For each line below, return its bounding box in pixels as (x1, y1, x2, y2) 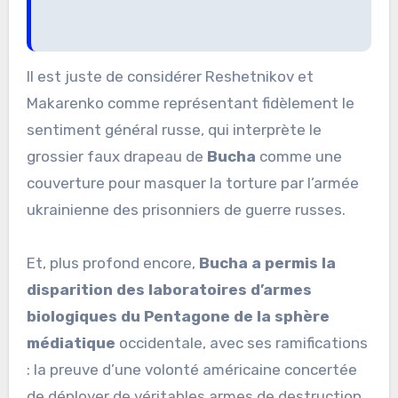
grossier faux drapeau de (26, 147, 207, 165)
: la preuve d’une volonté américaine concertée (26, 360, 357, 378)
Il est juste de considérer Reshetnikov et (26, 67, 314, 85)
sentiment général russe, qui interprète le (26, 120, 322, 139)
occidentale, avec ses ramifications (115, 333, 368, 352)
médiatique (26, 333, 115, 352)
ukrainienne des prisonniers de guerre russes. (26, 200, 346, 219)
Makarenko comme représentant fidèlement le (26, 93, 354, 112)
